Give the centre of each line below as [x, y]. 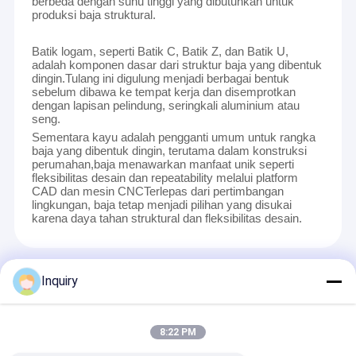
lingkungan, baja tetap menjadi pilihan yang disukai [161, 205]
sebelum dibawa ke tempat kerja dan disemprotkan [163, 92]
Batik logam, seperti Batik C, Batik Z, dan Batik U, [160, 52]
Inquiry [60, 281]
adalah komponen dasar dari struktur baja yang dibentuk [176, 65]
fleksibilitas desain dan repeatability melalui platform [164, 178]
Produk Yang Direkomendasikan [116, 272]
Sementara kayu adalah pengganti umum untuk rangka [173, 137]
